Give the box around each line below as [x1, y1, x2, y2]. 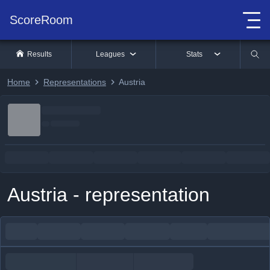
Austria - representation [7, 184, 210, 206]
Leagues [95, 50, 125, 58]
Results [27, 50, 52, 58]
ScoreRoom [10, 13, 73, 27]
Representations [43, 77, 106, 87]
